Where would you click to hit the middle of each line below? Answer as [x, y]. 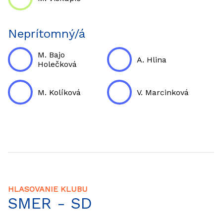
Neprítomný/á [47, 34]
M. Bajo [51, 55]
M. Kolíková [59, 92]
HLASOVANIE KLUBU [48, 189]
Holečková [57, 64]
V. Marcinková [163, 92]
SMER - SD [50, 203]
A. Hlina [152, 59]
